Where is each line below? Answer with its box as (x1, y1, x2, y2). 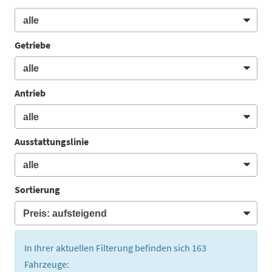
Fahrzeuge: (24, 257, 69, 270)
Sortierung (15, 183, 60, 196)
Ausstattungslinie (15, 135, 89, 148)
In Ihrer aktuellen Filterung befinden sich (24, 241, 192, 254)
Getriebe (15, 38, 50, 51)
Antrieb (15, 87, 46, 100)
